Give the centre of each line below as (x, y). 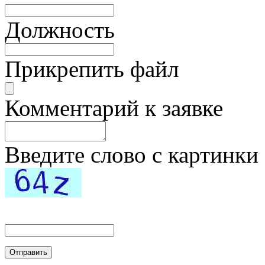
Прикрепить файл (92, 69)
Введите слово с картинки (132, 154)
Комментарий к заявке (114, 108)
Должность (60, 30)
